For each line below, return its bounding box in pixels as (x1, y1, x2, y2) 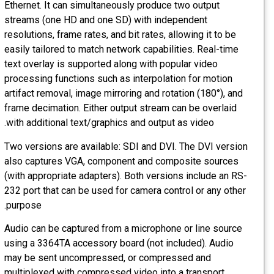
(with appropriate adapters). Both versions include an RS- (13, 169, 256, 182)
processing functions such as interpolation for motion (13, 73, 242, 85)
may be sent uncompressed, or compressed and (13, 251, 220, 264)
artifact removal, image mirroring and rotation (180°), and (13, 87, 252, 100)
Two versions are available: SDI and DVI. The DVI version (13, 140, 257, 152)
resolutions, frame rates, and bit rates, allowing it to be (13, 29, 245, 41)
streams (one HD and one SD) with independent (13, 14, 217, 26)
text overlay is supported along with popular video (13, 58, 227, 70)
